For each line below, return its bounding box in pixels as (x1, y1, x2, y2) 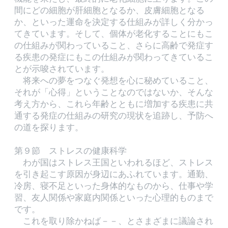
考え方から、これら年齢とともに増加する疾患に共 (14, 99, 213, 109)
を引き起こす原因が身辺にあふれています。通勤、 (14, 169, 213, 179)
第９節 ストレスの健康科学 (14, 146, 127, 156)
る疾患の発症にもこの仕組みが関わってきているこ (14, 52, 213, 62)
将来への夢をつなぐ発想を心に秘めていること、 (14, 75, 213, 85)
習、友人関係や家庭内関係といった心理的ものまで (14, 192, 213, 203)
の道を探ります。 (14, 122, 83, 132)
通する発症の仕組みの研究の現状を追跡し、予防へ (14, 110, 213, 121)
